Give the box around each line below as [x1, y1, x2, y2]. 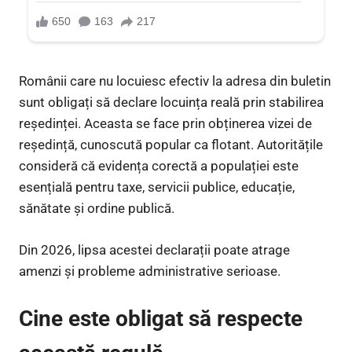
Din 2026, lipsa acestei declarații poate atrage [19, 241, 290, 258]
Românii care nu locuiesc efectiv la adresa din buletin [19, 73, 331, 89]
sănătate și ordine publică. [19, 200, 174, 216]
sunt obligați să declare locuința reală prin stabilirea [19, 94, 324, 110]
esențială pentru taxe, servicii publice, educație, [19, 179, 295, 195]
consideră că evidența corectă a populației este [19, 158, 299, 174]
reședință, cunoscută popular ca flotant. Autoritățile [19, 137, 323, 152]
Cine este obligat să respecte [19, 306, 302, 332]
